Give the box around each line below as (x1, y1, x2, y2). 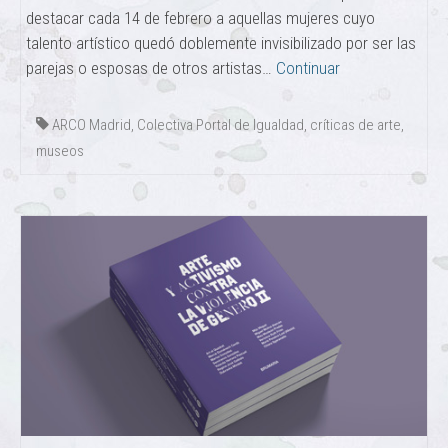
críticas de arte (310, 116, 401, 135)
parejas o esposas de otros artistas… (26, 58, 276, 79)
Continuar (276, 58, 340, 79)
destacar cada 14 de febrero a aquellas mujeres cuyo (26, 8, 375, 29)
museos (36, 142, 84, 161)
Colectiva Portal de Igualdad (137, 116, 304, 135)
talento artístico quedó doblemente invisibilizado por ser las (26, 33, 416, 54)
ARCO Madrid (52, 116, 131, 135)
